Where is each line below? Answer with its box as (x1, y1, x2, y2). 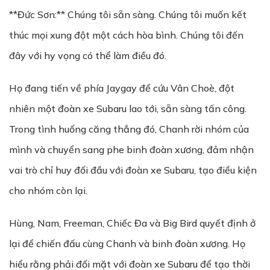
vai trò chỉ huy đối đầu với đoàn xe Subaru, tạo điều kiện (9, 164, 257, 176)
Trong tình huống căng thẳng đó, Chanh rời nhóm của (9, 123, 249, 135)
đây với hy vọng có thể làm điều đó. (9, 49, 166, 61)
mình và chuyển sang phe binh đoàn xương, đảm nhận (9, 143, 254, 155)
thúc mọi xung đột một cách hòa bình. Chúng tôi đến (9, 29, 243, 41)
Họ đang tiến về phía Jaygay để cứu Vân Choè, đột (9, 82, 234, 94)
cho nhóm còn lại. (9, 184, 87, 196)
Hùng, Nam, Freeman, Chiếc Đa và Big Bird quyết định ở (9, 217, 256, 229)
